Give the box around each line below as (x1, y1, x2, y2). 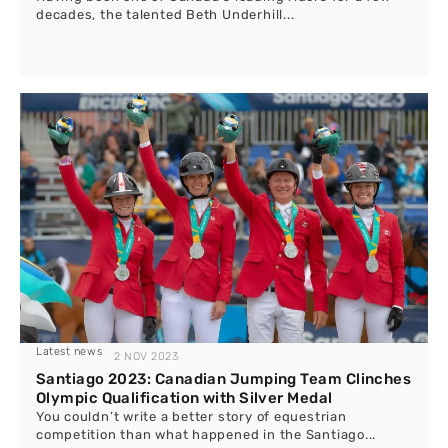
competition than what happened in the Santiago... (36, 427, 377, 442)
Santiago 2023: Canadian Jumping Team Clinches (36, 370, 412, 388)
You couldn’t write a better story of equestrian (36, 409, 347, 424)
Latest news (36, 345, 103, 358)
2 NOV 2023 (114, 350, 179, 363)
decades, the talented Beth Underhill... (36, 7, 295, 22)
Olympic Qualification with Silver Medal (36, 389, 333, 407)
